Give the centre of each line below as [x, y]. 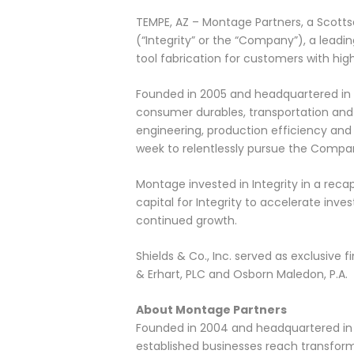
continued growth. [186, 220]
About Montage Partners [211, 310]
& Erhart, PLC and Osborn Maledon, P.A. [242, 274]
